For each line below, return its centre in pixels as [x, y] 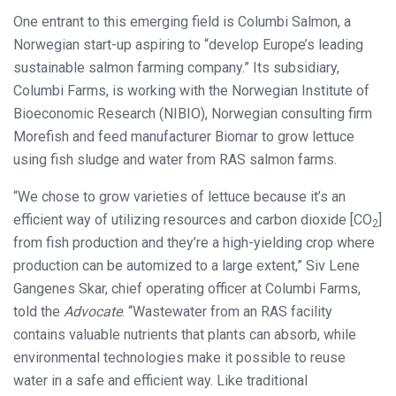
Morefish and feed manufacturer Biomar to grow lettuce [184, 136]
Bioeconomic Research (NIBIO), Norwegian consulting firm [193, 113]
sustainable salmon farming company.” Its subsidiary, [176, 67]
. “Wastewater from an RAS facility [227, 311]
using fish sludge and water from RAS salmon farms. [175, 159]
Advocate [91, 311]
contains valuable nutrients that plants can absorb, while [185, 334]
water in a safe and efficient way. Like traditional [160, 380]
